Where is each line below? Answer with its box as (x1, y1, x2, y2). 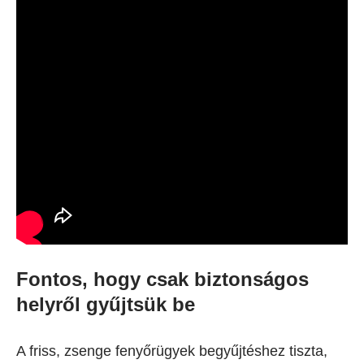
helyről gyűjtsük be (16, 292, 195, 315)
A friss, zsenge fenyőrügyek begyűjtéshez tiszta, (16, 342, 327, 359)
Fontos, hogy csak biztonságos (16, 267, 309, 290)
